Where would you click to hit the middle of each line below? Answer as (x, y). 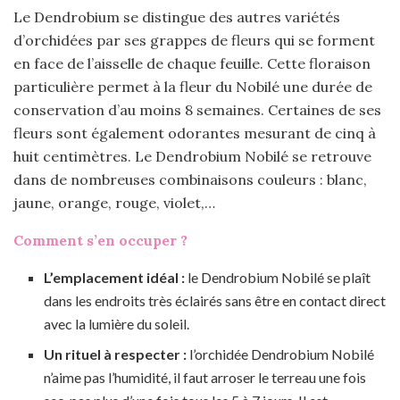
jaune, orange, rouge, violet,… (114, 203)
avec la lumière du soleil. (117, 324)
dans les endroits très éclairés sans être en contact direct (215, 301)
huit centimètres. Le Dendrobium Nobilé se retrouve (192, 157)
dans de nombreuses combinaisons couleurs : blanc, (190, 180)
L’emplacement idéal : (115, 278)
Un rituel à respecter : (116, 354)
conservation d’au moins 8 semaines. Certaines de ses (197, 110)
